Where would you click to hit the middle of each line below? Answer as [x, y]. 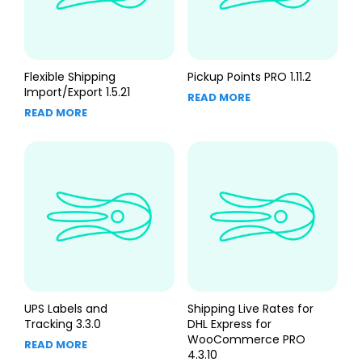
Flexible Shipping [70, 76]
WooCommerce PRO [246, 340]
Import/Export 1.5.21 [77, 92]
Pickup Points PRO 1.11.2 [249, 76]
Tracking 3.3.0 [63, 324]
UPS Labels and [66, 309]
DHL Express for [229, 324]
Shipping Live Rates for [250, 309]
